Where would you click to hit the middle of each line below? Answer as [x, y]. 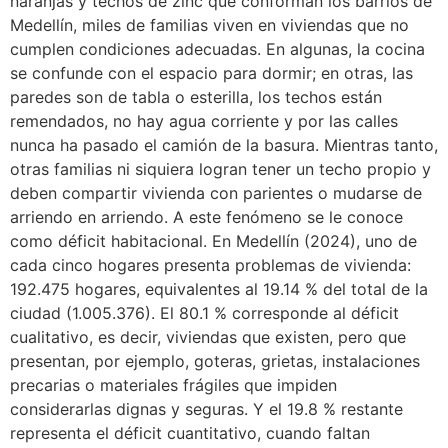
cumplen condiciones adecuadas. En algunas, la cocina [217, 48]
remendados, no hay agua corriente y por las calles [204, 120]
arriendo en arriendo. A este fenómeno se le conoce [206, 216]
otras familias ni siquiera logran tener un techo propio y [220, 168]
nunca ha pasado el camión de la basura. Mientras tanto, [224, 144]
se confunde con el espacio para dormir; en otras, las [211, 72]
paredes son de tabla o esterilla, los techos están [196, 96]
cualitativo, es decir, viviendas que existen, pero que [208, 336]
